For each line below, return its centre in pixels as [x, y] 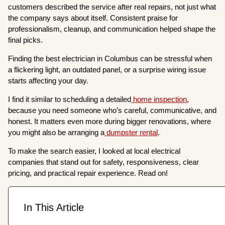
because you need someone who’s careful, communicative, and [113, 110]
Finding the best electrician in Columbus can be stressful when [110, 58]
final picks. [26, 40]
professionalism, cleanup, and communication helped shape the [112, 29]
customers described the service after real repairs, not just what [112, 7]
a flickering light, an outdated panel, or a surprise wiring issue [107, 69]
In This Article [54, 207]
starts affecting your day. [49, 80]
